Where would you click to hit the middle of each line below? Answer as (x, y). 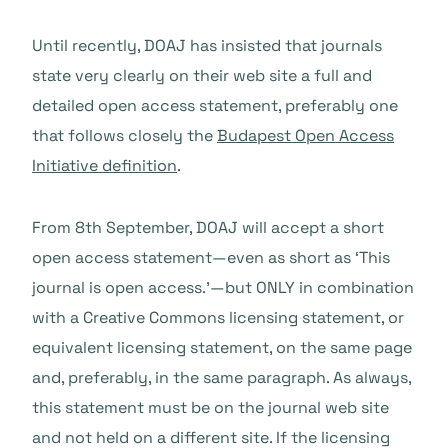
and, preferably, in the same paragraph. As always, (221, 377)
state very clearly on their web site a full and (202, 75)
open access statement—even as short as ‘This (211, 257)
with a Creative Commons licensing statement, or (218, 317)
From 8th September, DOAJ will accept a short (208, 227)
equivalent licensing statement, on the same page (222, 347)
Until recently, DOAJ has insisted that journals (207, 45)
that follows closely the (124, 135)
